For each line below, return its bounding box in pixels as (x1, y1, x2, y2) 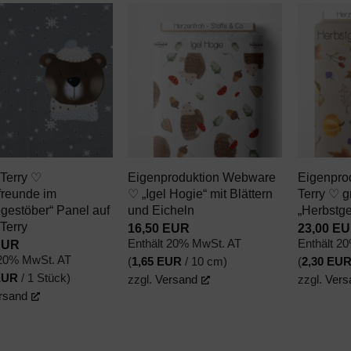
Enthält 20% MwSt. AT (128, 237, 242, 251)
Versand (155, 273, 198, 287)
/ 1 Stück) (18, 272, 71, 285)
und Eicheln (128, 202, 195, 217)
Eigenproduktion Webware (128, 169, 277, 184)
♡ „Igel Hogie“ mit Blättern (128, 186, 273, 201)
